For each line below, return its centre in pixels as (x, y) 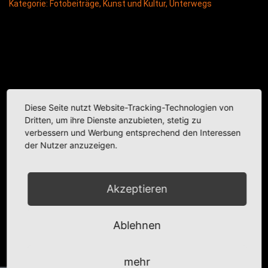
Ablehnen (137, 225)
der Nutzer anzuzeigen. (71, 145)
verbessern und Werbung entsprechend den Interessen (133, 132)
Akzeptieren (137, 188)
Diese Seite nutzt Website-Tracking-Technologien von (129, 107)
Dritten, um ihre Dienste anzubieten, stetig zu (113, 120)
